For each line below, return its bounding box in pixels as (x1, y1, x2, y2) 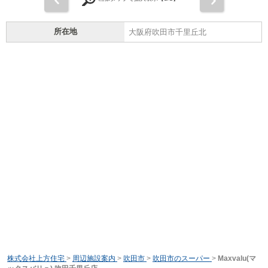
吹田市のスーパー (152, 254, 210, 263)
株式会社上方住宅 (7, 254, 65, 263)
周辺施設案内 (72, 254, 115, 263)
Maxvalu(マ (217, 254, 256, 263)
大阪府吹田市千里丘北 (129, 28, 206, 37)
